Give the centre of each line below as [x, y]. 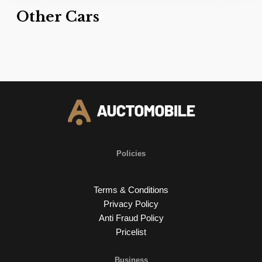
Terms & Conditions [131, 189]
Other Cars [58, 17]
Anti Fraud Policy [131, 218]
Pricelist [131, 232]
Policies [131, 154]
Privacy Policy [131, 204]
